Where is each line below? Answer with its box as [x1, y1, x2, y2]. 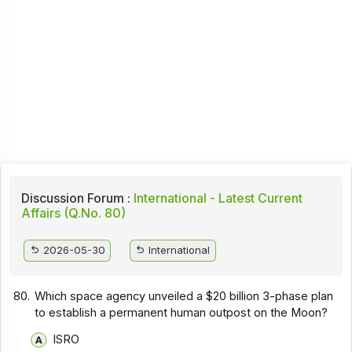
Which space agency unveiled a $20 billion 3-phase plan [35, 288, 334, 303]
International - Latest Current [130, 190, 302, 207]
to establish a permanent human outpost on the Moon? [35, 305, 328, 320]
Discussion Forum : [20, 190, 130, 207]
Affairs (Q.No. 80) [20, 205, 126, 222]
